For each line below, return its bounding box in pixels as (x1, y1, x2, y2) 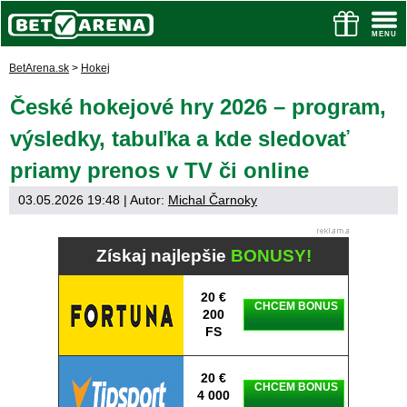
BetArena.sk (9, 62, 69, 74)
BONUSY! (230, 246, 312, 265)
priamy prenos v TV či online (10, 158, 309, 183)
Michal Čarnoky (168, 193, 257, 207)
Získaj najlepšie (95, 246, 231, 265)
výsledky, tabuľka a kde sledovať (10, 126, 350, 151)
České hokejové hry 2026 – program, (10, 94, 386, 119)
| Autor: (120, 193, 168, 207)
